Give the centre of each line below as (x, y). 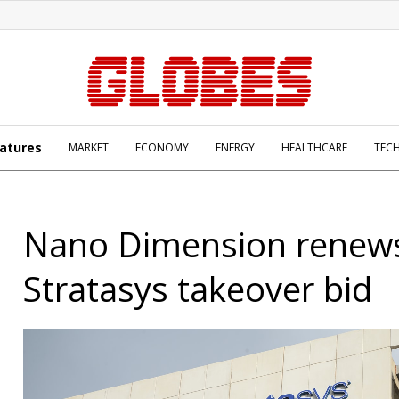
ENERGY (235, 147)
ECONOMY (162, 147)
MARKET (89, 147)
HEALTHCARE (314, 147)
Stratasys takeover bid (198, 289)
